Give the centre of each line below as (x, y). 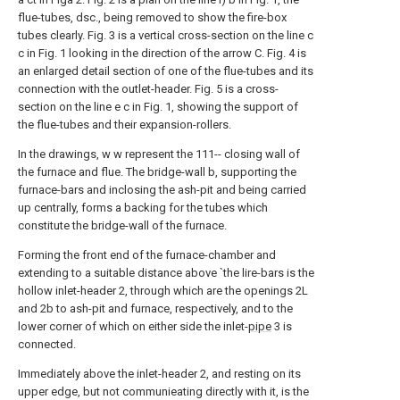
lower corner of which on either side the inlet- (133, 326)
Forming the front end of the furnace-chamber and (147, 255)
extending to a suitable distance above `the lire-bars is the (166, 273)
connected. (47, 344)
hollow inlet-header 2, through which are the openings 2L (163, 291)
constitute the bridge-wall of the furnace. (122, 225)
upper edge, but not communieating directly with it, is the (163, 392)
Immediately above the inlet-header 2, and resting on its (159, 374)
